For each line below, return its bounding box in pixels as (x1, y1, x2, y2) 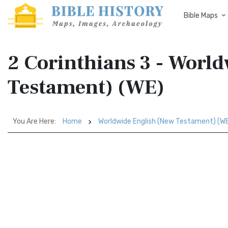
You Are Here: (13, 117, 56, 126)
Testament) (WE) (8, 74, 164, 100)
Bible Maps (184, 11, 218, 20)
